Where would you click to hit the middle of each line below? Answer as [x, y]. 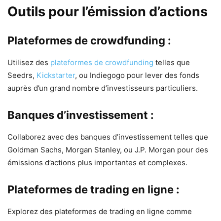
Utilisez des [29, 62]
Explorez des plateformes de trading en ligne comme [100, 211]
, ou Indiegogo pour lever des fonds [137, 75]
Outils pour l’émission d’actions [108, 11]
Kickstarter [56, 75]
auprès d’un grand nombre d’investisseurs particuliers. [103, 88]
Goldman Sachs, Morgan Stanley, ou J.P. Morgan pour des [108, 149]
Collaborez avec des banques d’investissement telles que [108, 137]
